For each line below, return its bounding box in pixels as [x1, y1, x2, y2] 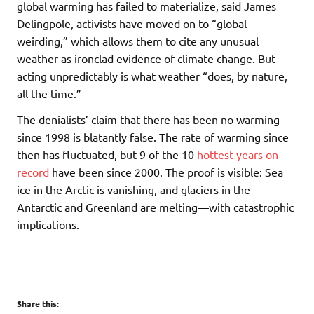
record [17, 165, 49, 179]
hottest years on [197, 147, 278, 162]
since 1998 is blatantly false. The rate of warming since [17, 130, 289, 144]
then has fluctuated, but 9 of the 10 [17, 147, 197, 162]
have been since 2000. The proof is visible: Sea [49, 165, 283, 179]
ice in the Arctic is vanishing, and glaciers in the [17, 182, 250, 197]
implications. [17, 217, 79, 232]
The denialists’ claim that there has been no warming [17, 112, 280, 127]
